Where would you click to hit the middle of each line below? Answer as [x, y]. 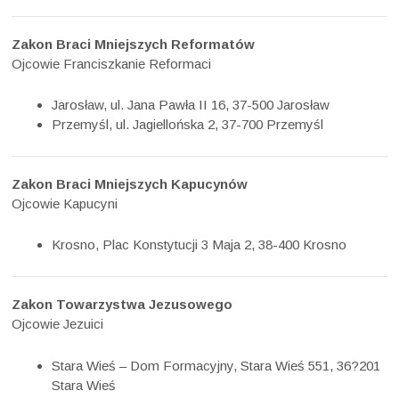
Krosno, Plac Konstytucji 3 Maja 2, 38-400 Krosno [199, 245]
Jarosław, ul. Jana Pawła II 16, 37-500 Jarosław [191, 104]
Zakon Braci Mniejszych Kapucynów [130, 183]
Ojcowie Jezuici [58, 324]
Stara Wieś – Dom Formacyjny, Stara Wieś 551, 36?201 [216, 365]
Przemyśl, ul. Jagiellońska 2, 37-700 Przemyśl [188, 124]
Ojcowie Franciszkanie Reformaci [112, 63]
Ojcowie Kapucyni [65, 203]
